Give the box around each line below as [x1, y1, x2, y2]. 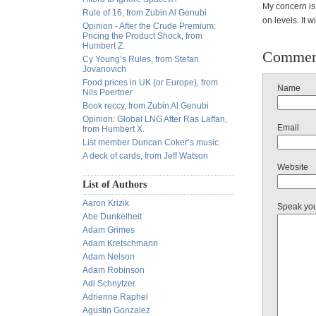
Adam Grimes [83, 225, 135, 235]
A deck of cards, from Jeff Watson [83, 151, 208, 161]
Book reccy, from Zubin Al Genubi [83, 101, 209, 111]
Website [277, 162, 308, 172]
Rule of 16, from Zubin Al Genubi [83, 8, 207, 18]
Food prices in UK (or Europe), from [83, 78, 218, 87]
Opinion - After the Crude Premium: [83, 21, 216, 31]
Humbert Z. [83, 41, 125, 51]
